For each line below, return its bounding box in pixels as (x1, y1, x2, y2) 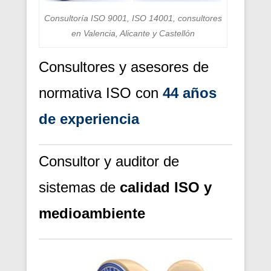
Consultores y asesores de (39, 59, 209, 76)
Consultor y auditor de (39, 153, 179, 170)
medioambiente (39, 205, 145, 222)
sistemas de (39, 179, 120, 196)
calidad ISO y (120, 179, 212, 196)
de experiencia (39, 111, 139, 128)
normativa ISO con (39, 85, 163, 102)
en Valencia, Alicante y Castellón (71, 28, 195, 39)
